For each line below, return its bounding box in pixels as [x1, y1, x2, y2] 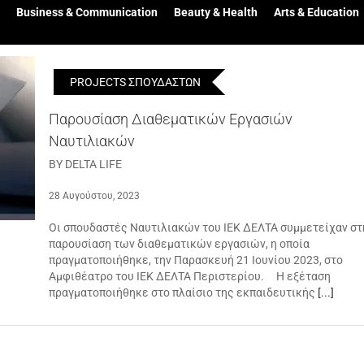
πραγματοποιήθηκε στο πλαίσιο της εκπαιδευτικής [49, 286, 318, 299]
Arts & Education [273, 6, 359, 19]
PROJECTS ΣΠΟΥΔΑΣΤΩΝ [70, 76, 201, 89]
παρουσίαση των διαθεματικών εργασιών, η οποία [49, 237, 310, 250]
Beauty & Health [173, 6, 258, 19]
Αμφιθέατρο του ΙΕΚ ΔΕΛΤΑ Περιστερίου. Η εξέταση [49, 270, 331, 283]
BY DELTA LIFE [49, 158, 122, 171]
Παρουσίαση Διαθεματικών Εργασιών [49, 110, 292, 128]
